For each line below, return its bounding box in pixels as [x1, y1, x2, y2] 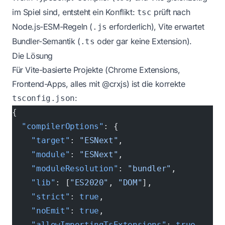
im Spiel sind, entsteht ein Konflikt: [12, 7, 137, 18]
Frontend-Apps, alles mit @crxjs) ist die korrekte [12, 79, 185, 89]
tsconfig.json [12, 93, 75, 103]
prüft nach [151, 7, 190, 18]
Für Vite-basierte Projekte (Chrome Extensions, [12, 65, 180, 75]
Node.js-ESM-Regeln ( [12, 22, 93, 32]
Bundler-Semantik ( [12, 36, 80, 47]
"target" [12, 136, 70, 146]
